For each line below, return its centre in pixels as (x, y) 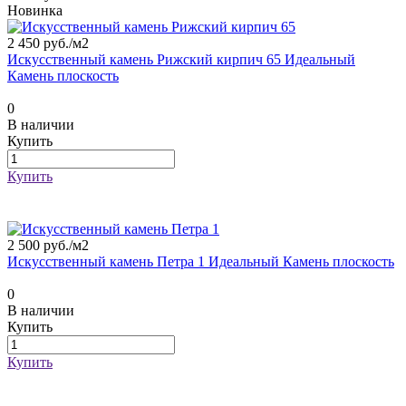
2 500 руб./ (40, 246)
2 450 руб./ (40, 43)
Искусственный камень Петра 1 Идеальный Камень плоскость (201, 262)
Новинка (35, 11)
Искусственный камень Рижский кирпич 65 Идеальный (181, 60)
